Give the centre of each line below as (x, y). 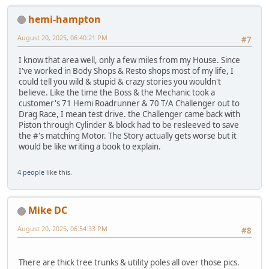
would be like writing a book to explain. (90, 147)
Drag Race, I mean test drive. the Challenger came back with (129, 114)
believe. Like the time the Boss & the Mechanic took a (117, 93)
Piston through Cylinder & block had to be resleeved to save (129, 125)
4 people (31, 172)
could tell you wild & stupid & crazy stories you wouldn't (120, 82)
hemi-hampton (65, 19)
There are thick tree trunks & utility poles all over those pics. (130, 262)
